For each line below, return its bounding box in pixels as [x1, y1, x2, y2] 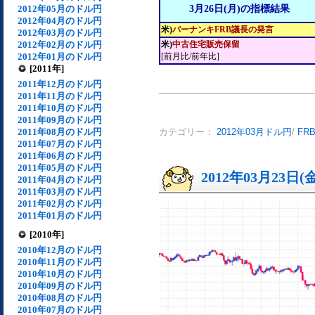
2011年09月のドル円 [18, 115, 102, 125]
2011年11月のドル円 [18, 91, 102, 101]
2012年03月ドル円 [217, 127, 292, 137]
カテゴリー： [159, 127, 217, 137]
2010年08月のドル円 [18, 292, 102, 303]
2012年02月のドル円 [18, 39, 102, 50]
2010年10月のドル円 [18, 269, 102, 279]
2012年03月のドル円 [18, 27, 102, 38]
